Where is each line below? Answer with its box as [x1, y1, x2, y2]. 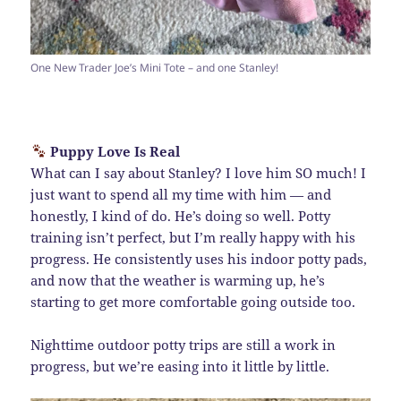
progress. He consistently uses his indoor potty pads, [30, 249, 368, 268]
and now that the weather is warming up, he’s [30, 270, 326, 289]
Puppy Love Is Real [46, 141, 180, 160]
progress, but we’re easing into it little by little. [30, 356, 330, 375]
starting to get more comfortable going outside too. [30, 292, 356, 311]
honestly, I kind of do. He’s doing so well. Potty [30, 206, 331, 225]
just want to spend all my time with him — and [30, 184, 332, 203]
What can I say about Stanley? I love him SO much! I [30, 163, 367, 182]
